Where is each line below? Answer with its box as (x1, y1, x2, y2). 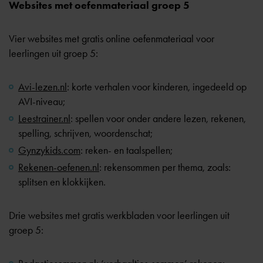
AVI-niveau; (18, 95, 65, 108)
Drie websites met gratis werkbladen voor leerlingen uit (9, 209, 230, 222)
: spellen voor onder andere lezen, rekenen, (70, 112, 246, 125)
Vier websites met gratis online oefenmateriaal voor (9, 32, 214, 45)
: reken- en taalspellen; (80, 144, 173, 157)
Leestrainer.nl (18, 112, 70, 125)
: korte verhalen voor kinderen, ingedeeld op (67, 80, 247, 93)
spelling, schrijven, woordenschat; (18, 127, 153, 140)
